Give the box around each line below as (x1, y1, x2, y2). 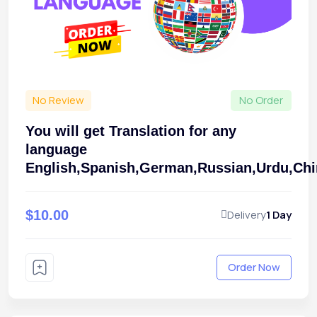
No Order (239, 92, 283, 108)
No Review (33, 92, 84, 108)
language (25, 141, 87, 157)
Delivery (227, 207, 266, 222)
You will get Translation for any (25, 122, 236, 139)
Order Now (228, 259, 280, 275)
